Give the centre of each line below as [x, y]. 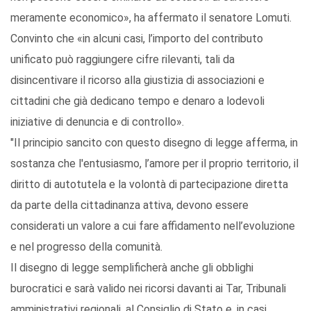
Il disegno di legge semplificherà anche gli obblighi [132, 268]
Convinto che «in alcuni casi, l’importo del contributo [137, 39]
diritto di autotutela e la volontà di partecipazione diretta [149, 185]
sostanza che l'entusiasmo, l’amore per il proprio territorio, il [154, 164]
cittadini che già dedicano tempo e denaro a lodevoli [137, 101]
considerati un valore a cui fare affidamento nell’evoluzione [153, 226]
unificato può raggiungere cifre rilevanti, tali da [123, 60]
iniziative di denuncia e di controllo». [97, 122]
